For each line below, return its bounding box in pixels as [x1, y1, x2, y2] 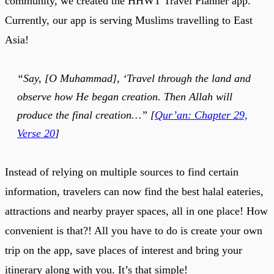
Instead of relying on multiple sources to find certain [5, 165, 239, 178]
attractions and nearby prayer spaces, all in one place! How [5, 204, 268, 217]
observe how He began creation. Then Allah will [17, 90, 232, 103]
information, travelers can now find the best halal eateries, [5, 185, 264, 198]
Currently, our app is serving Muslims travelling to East [5, 13, 253, 26]
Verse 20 [17, 127, 55, 139]
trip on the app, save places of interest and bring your [5, 243, 242, 256]
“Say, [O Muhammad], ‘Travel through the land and [17, 72, 251, 84]
